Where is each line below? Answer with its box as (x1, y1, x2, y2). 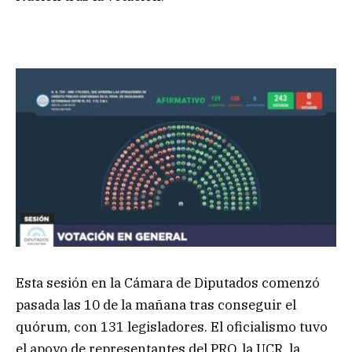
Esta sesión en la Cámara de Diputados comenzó (16, 273, 320, 291)
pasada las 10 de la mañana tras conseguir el (16, 295, 296, 313)
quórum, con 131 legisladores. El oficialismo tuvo (16, 317, 328, 335)
